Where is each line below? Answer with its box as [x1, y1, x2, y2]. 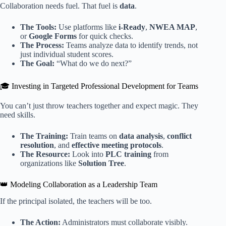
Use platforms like [56, 23, 119, 32]
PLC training [105, 150, 151, 159]
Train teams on [68, 132, 119, 141]
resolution [20, 141, 54, 150]
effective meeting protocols [72, 141, 161, 150]
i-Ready [119, 23, 145, 32]
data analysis [119, 132, 163, 141]
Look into [70, 150, 105, 159]
